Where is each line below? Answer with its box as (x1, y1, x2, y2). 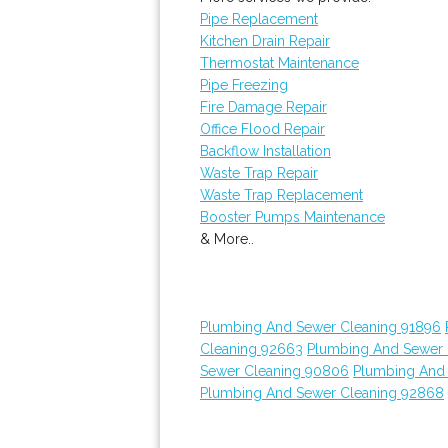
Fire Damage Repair (200, 99, 327, 115)
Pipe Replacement (200, 11, 318, 27)
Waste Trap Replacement (200, 187, 363, 203)
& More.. (200, 231, 254, 247)
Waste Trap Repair (200, 165, 318, 181)
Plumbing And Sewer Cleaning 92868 (200, 385, 444, 401)
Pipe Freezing (200, 77, 288, 93)
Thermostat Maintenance (200, 55, 359, 71)
